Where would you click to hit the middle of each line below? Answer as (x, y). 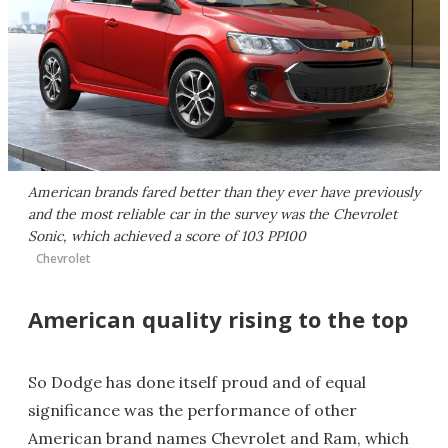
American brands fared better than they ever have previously (224, 191)
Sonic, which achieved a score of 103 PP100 (167, 235)
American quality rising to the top (218, 318)
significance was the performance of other (192, 409)
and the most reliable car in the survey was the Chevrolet (212, 213)
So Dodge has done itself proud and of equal (197, 381)
